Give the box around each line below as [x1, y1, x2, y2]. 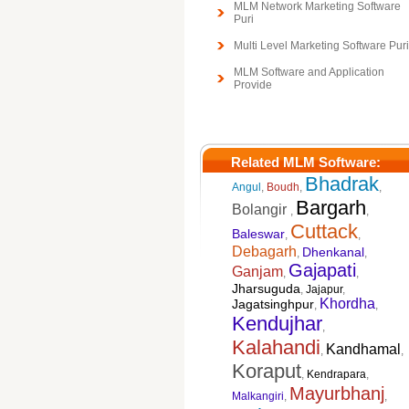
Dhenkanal [302, 245, 364, 259]
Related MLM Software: [231, 154, 381, 170]
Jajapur [306, 283, 342, 296]
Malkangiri [232, 390, 284, 403]
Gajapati [288, 260, 356, 280]
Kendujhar [232, 312, 322, 335]
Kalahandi [232, 336, 320, 359]
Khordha [320, 296, 375, 311]
